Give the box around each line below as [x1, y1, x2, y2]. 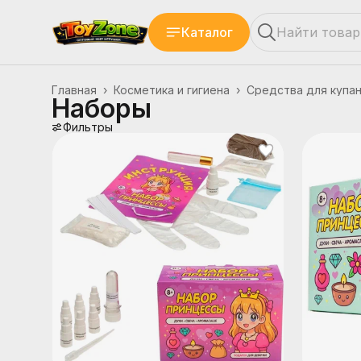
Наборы [52, 93, 151, 124]
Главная [52, 83, 97, 97]
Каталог [181, 24, 233, 40]
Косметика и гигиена [114, 83, 230, 97]
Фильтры [63, 120, 113, 134]
